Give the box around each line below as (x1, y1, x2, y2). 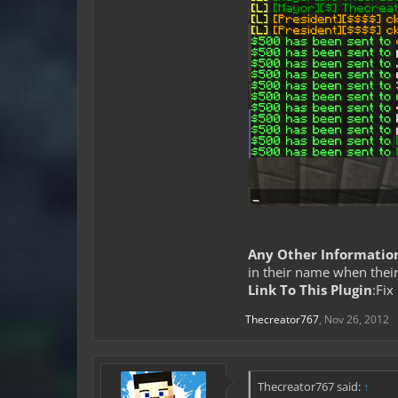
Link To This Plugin (248, 280, 372, 298)
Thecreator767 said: (258, 378, 363, 394)
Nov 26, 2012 (324, 311, 389, 327)
